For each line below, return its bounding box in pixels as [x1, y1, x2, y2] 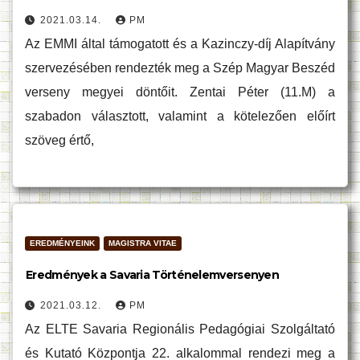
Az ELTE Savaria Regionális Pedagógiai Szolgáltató [25, 322, 335, 336]
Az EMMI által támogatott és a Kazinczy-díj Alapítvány [25, 37, 335, 51]
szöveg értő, [25, 133, 94, 147]
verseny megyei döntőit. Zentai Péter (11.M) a [25, 85, 335, 99]
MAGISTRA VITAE [108, 239, 177, 247]
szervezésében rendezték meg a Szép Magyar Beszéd [25, 61, 335, 75]
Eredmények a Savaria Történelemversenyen [26, 268, 279, 282]
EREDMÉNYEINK [30, 239, 95, 247]
